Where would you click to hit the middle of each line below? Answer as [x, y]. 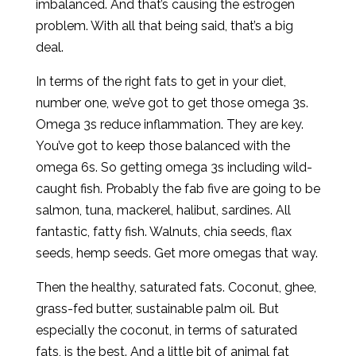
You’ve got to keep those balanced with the [163, 146]
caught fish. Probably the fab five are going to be [178, 189]
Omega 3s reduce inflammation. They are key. [169, 124]
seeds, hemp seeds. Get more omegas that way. [176, 253]
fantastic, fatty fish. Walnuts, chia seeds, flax [163, 232]
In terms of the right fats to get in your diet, [161, 81]
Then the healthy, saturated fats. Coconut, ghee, [176, 287]
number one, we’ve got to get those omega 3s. [172, 103]
